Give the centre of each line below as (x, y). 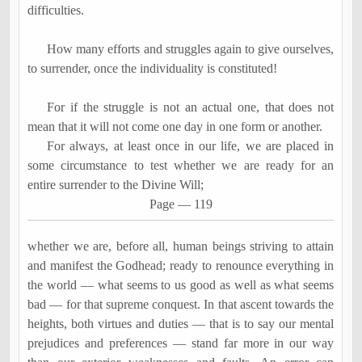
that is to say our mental (270, 323)
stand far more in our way (260, 343)
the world (54, 284)
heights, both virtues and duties (110, 323)
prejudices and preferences (100, 343)
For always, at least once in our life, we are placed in (191, 145)
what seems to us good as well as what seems (214, 284)
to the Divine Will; (159, 184)
